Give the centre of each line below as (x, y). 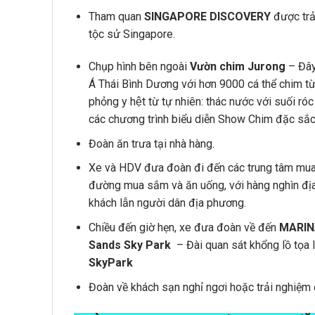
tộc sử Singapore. (131, 34)
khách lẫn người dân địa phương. (167, 203)
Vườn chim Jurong (237, 67)
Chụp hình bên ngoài (139, 67)
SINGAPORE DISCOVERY (207, 17)
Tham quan (116, 17)
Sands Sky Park (131, 245)
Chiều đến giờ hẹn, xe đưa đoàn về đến (184, 227)
